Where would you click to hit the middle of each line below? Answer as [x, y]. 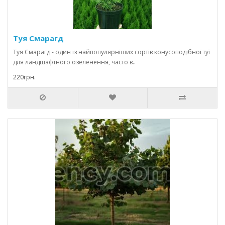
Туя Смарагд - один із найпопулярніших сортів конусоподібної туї [111, 52]
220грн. [24, 77]
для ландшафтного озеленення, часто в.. [74, 62]
